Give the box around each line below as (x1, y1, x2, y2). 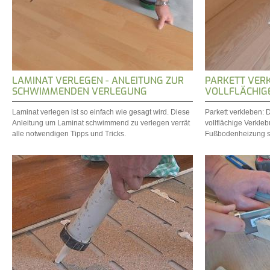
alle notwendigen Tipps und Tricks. (12, 129, 126, 138)
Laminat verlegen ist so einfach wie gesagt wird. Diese (12, 107, 190, 116)
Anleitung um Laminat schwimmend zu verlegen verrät (12, 118, 190, 127)
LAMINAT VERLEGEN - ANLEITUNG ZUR (12, 74, 184, 87)
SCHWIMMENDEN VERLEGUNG (12, 85, 147, 98)
